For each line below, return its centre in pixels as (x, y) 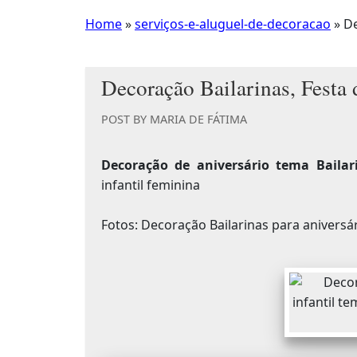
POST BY (126, 119)
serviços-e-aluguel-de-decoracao (233, 24)
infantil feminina (151, 185)
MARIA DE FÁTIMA (198, 119)
